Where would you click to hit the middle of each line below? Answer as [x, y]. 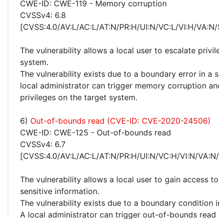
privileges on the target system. [79, 97]
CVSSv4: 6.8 [43, 15]
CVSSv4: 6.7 [43, 144]
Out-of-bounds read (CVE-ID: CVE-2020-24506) [120, 121]
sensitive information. [60, 191]
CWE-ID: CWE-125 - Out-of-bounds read [96, 132]
